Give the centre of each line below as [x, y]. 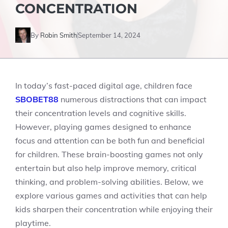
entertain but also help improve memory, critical [106, 168]
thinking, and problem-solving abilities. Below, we [109, 182]
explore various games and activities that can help [111, 195]
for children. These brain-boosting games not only [109, 154]
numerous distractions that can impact [133, 99]
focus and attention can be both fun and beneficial [110, 140]
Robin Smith [59, 35]
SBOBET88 [37, 99]
